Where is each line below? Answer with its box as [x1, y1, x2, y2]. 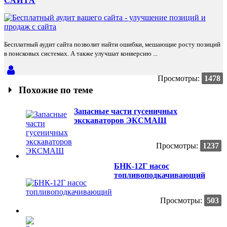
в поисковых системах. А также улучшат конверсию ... [4, 50, 158, 58]
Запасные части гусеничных [74, 106, 177, 116]
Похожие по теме [16, 84, 93, 95]
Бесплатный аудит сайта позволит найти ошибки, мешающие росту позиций [4, 41, 220, 49]
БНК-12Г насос [114, 161, 169, 170]
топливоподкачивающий [114, 170, 205, 179]
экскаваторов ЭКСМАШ [74, 116, 167, 125]
